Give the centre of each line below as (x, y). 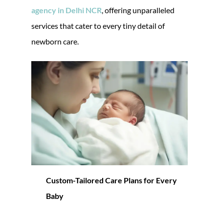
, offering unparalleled (138, 10)
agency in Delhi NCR (66, 10)
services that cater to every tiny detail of (98, 25)
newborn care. (55, 41)
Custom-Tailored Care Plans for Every (111, 180)
